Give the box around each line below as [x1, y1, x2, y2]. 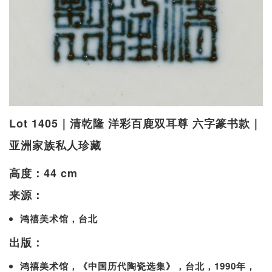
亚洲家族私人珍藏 [9, 137, 101, 154]
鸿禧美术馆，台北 [20, 212, 98, 226]
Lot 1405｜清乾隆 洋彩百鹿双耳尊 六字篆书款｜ [9, 115, 262, 132]
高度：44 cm [9, 165, 78, 182]
